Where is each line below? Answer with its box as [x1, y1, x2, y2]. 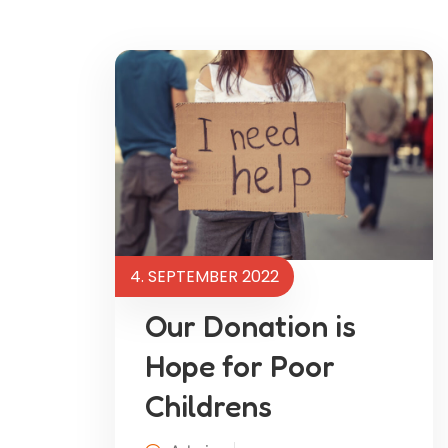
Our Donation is [145, 307, 356, 344]
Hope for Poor [145, 347, 335, 384]
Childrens [145, 387, 272, 424]
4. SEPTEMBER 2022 [130, 264, 279, 288]
